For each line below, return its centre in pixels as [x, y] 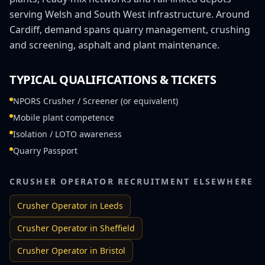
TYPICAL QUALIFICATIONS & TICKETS [113, 79]
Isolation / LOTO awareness [67, 134]
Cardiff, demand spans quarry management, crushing [130, 29]
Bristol [113, 250]
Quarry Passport [45, 150]
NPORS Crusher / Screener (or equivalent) [96, 101]
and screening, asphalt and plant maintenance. [114, 45]
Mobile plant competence [64, 117]
